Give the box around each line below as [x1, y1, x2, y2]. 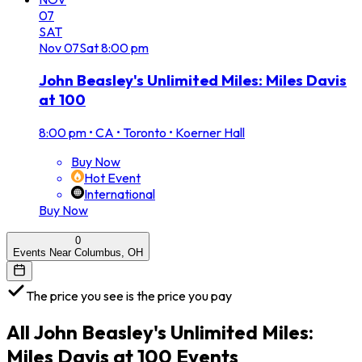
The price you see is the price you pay [26, 288, 232, 305]
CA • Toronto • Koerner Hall [95, 124, 245, 141]
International [84, 186, 155, 203]
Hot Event [84, 170, 141, 187]
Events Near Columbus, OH [13, 246, 143, 259]
